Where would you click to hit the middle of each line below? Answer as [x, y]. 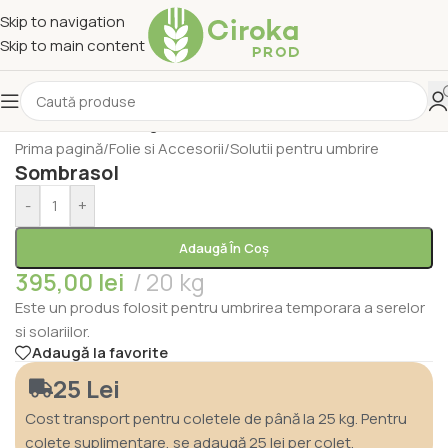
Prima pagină [59, 148]
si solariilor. [52, 331]
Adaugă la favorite [100, 353]
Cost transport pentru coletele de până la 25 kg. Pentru [216, 418]
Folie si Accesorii [166, 148]
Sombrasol [67, 172]
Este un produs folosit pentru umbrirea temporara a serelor [220, 307]
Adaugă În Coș [223, 247]
